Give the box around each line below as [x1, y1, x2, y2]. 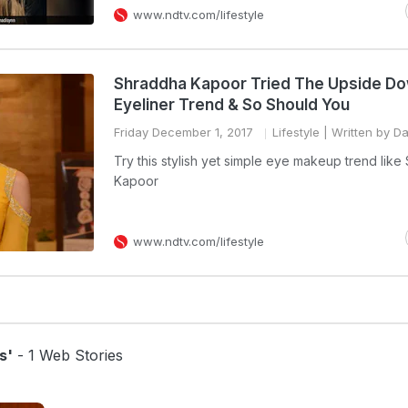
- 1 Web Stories [13, 346, 123, 364]
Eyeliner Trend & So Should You [114, 96, 350, 114]
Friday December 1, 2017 [114, 125, 253, 139]
